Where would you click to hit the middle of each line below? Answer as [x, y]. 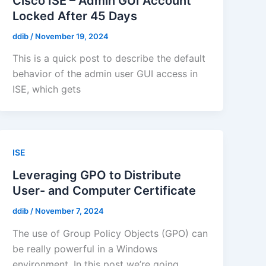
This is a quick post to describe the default [109, 58]
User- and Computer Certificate [104, 191]
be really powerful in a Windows [85, 248]
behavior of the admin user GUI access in [105, 74]
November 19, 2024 [72, 36]
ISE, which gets [47, 89]
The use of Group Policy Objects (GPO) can [110, 233]
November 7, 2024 [70, 211]
